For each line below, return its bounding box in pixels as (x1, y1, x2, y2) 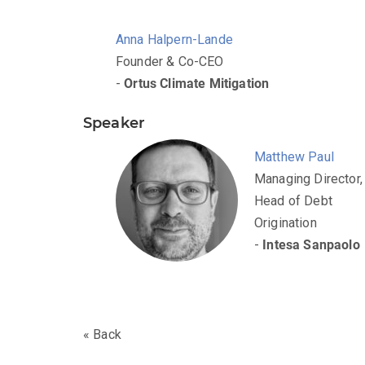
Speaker (83, 114, 146, 133)
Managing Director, (254, 171, 363, 187)
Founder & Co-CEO (116, 54, 224, 70)
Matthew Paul (254, 149, 334, 165)
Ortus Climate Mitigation (124, 76, 270, 92)
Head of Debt (254, 193, 332, 209)
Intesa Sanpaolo (262, 237, 360, 253)
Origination (254, 215, 317, 231)
